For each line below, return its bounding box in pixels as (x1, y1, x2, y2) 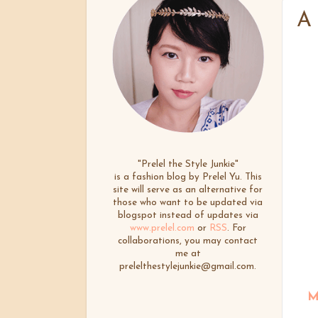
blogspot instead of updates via (117, 210, 258, 220)
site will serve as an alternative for (113, 185, 263, 194)
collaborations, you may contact (118, 236, 258, 246)
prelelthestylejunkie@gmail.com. (119, 261, 256, 271)
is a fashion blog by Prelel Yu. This (114, 172, 262, 182)
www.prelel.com (129, 223, 194, 233)
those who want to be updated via (113, 197, 263, 207)
